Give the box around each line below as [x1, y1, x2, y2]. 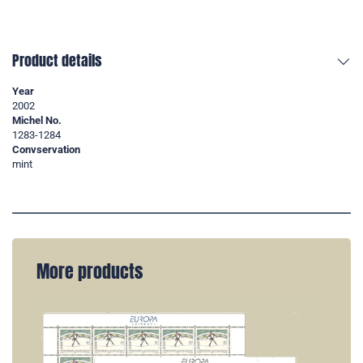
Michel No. [12, 114, 62, 127]
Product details [12, 49, 102, 72]
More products [36, 258, 143, 285]
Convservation [12, 143, 80, 156]
